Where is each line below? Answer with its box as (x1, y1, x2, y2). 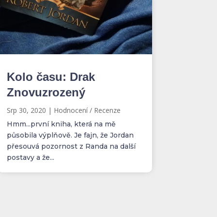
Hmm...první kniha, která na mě (6, 119, 116, 128)
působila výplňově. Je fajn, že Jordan (6, 130, 134, 139)
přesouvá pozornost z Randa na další (6, 141, 136, 151)
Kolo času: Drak (6, 70, 95, 83)
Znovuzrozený (6, 85, 85, 99)
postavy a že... (6, 153, 54, 162)
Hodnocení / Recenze (53, 105, 121, 115)
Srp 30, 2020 (6, 105, 46, 115)
